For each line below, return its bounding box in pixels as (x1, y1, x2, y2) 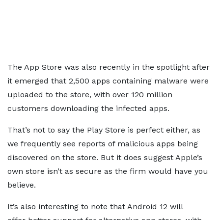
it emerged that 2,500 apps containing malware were (7, 76, 209, 85)
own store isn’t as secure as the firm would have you (7, 166, 208, 176)
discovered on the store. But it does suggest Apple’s (7, 153, 202, 162)
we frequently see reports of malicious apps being (7, 139, 198, 148)
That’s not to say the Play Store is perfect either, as (7, 125, 200, 135)
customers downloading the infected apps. (7, 104, 169, 113)
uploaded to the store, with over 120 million (7, 90, 172, 99)
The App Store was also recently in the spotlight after (7, 62, 210, 72)
